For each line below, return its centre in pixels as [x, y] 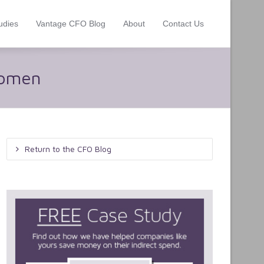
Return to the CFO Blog [68, 149]
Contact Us [183, 24]
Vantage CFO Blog [71, 24]
